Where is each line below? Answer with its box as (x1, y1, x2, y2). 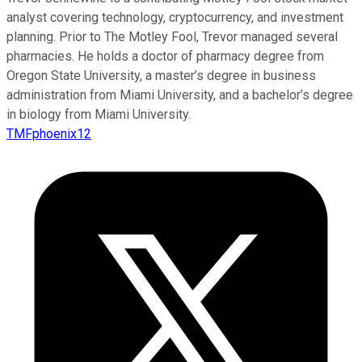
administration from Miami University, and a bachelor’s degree (6, 87, 353, 103)
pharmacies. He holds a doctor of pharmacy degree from (6, 48, 324, 65)
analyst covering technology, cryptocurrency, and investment (6, 10, 343, 26)
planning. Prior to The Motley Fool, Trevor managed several (6, 29, 338, 45)
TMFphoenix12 (6, 126, 91, 142)
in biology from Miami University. (6, 107, 191, 123)
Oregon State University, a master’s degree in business (6, 68, 316, 84)
